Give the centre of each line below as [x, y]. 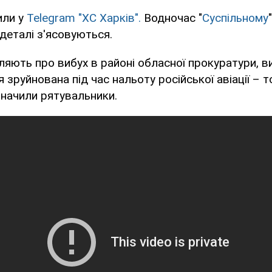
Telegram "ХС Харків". [84, 18]
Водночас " [172, 18]
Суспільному [235, 18]
